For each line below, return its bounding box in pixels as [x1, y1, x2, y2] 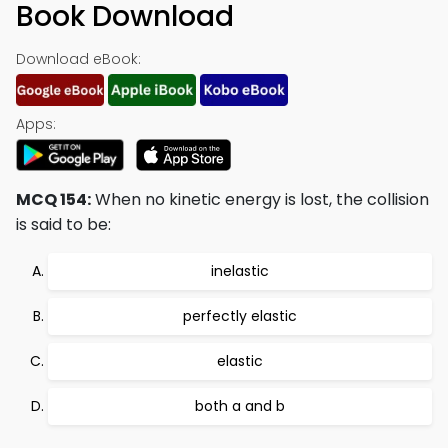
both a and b [195, 396, 285, 416]
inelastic [211, 261, 269, 281]
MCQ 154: [16, 188, 91, 211]
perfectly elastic [183, 306, 297, 326]
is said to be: [16, 213, 111, 236]
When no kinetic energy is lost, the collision [91, 188, 429, 211]
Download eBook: [16, 49, 141, 69]
